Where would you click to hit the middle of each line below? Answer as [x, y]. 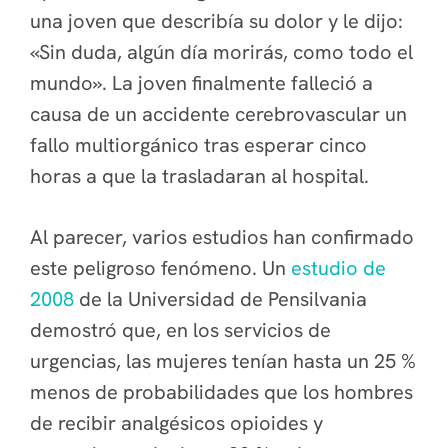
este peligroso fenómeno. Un [160, 268]
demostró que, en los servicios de [180, 330]
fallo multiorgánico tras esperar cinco [198, 145]
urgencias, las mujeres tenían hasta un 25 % [223, 361]
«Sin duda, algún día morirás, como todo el [221, 52]
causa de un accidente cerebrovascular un [218, 114]
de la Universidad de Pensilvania [220, 299]
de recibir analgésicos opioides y [176, 423]
